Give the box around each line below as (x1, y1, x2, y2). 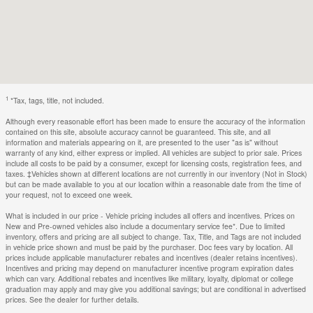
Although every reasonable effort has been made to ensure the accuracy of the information (6, 116, 305, 127)
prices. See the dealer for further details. (6, 294, 139, 305)
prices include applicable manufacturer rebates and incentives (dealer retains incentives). (6, 252, 298, 263)
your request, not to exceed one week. (6, 189, 133, 201)
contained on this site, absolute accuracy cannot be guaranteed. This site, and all (6, 126, 270, 138)
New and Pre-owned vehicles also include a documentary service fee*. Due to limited (6, 221, 285, 232)
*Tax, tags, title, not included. (10, 95, 104, 106)
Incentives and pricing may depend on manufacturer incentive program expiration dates (6, 263, 293, 274)
